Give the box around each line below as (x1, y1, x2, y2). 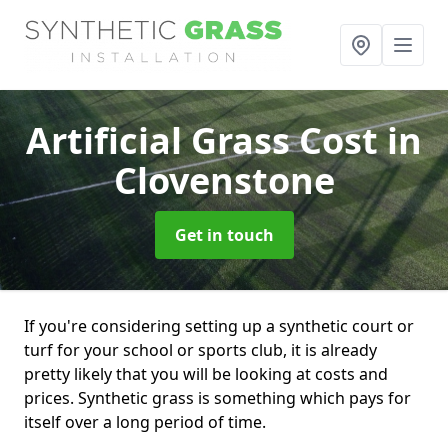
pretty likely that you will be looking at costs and (24, 363, 388, 385)
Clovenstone (113, 156, 335, 205)
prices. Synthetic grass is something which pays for (24, 387, 411, 409)
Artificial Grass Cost (26, 116, 387, 165)
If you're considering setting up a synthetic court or (24, 315, 414, 337)
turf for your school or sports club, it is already (24, 339, 377, 361)
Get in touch (174, 224, 274, 246)
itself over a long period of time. (24, 411, 266, 433)
